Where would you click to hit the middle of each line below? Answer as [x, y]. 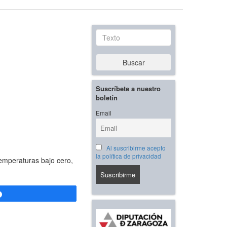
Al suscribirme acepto [136, 148]
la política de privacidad [128, 156]
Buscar [134, 63]
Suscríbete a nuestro [128, 89]
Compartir [25, 194]
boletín [107, 98]
